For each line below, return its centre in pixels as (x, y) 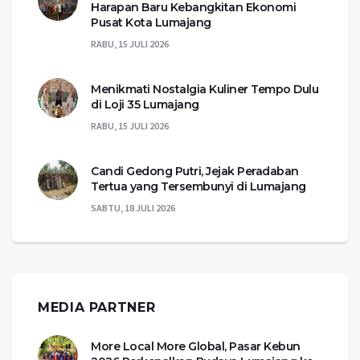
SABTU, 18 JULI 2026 (133, 207)
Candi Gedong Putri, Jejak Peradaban (195, 171)
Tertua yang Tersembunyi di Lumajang (198, 186)
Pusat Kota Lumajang (151, 22)
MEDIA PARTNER (97, 307)
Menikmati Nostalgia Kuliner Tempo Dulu (205, 89)
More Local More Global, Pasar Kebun (196, 346)
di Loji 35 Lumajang (145, 104)
